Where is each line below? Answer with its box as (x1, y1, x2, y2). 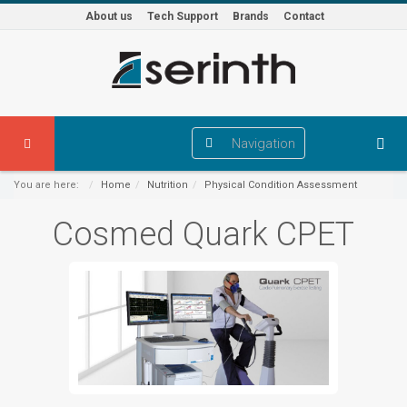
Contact (283, 10, 324, 23)
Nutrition (147, 179, 188, 191)
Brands (232, 10, 269, 23)
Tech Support (146, 10, 218, 23)
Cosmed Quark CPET (53, 215, 354, 253)
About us (84, 10, 133, 23)
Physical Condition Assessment (204, 179, 357, 191)
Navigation (232, 135, 295, 152)
